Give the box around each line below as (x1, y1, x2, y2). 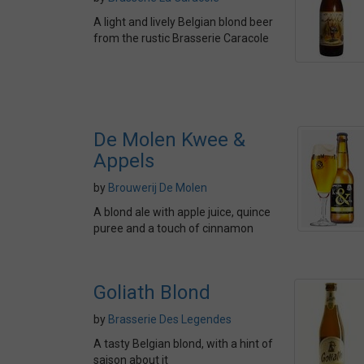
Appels (93, 149, 154, 172)
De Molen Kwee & (93, 128, 245, 151)
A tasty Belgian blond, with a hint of (93, 337, 273, 350)
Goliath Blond (93, 281, 210, 304)
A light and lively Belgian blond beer (93, 15, 273, 28)
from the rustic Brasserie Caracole (93, 32, 269, 45)
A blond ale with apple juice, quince (93, 206, 271, 219)
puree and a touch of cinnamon (93, 222, 253, 235)
